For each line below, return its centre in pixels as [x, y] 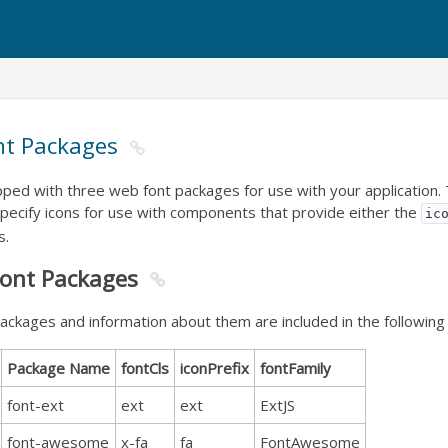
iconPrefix [214, 368]
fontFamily [295, 368]
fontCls [145, 368]
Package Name [58, 368]
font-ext [35, 405]
